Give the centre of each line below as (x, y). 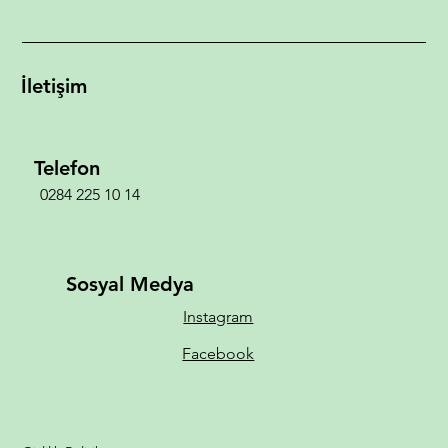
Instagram (218, 316)
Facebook (218, 353)
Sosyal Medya (130, 283)
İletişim (54, 86)
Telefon (66, 167)
